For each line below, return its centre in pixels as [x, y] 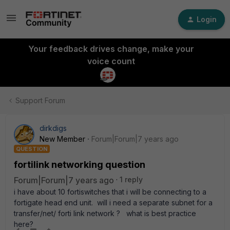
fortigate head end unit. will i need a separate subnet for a [113, 203]
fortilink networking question [80, 165]
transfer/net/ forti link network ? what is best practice [105, 213]
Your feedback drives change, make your [111, 49]
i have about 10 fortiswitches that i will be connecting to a [110, 192]
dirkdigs [53, 128]
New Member [62, 139]
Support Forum [40, 100]
